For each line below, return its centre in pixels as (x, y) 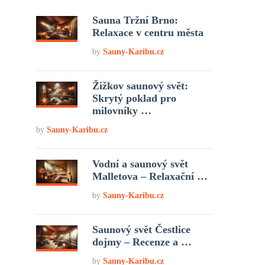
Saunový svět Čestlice (142, 230)
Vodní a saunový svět (140, 164)
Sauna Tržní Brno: (135, 20)
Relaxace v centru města (148, 33)
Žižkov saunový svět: (140, 86)
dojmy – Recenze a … (142, 242)
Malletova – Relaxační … (150, 176)
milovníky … (122, 111)
